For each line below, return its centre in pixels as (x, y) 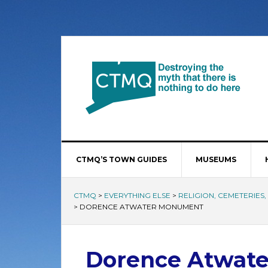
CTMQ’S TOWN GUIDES (121, 159)
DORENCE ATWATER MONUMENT (141, 207)
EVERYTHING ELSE (137, 195)
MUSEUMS (216, 159)
